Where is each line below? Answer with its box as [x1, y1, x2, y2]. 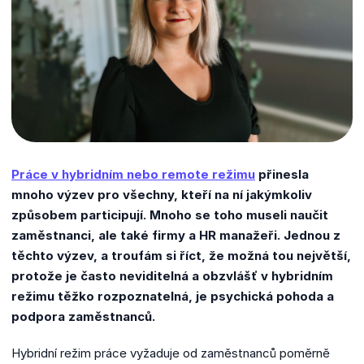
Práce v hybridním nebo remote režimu [11, 166, 255, 182]
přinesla [255, 166, 309, 182]
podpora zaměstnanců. [11, 308, 160, 324]
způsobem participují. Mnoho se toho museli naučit [11, 206, 328, 223]
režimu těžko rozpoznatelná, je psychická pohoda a [11, 288, 334, 304]
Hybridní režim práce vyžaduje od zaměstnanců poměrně [11, 344, 330, 361]
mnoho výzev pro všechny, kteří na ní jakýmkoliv [11, 186, 312, 202]
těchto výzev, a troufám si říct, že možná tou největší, [11, 247, 351, 263]
